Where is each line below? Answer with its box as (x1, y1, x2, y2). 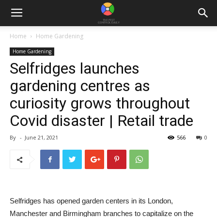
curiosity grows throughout (10, 94, 190, 112)
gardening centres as (10, 77, 150, 95)
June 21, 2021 (25, 134, 58, 141)
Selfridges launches (10, 59, 139, 77)
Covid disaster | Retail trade (10, 111, 193, 130)
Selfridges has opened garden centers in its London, (10, 197, 173, 205)
